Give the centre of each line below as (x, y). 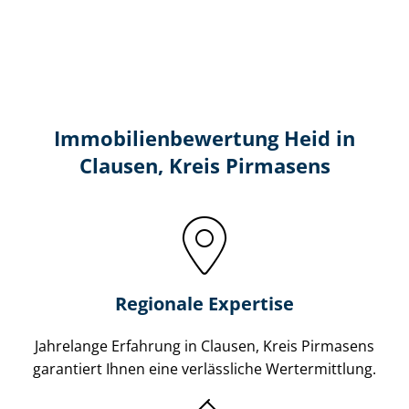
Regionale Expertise (204, 303)
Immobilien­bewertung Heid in (204, 138)
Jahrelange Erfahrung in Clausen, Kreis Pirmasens (204, 346)
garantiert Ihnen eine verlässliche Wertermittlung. (204, 368)
